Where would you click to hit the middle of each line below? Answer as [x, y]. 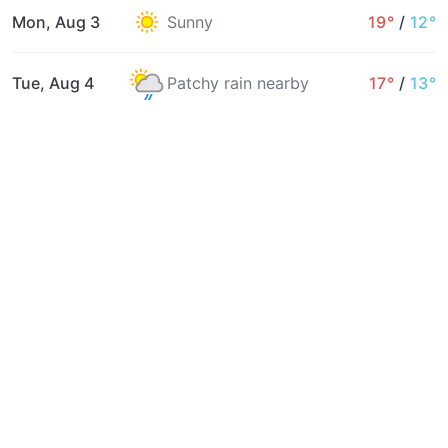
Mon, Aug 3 [56, 22]
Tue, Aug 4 [53, 83]
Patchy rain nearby [238, 83]
